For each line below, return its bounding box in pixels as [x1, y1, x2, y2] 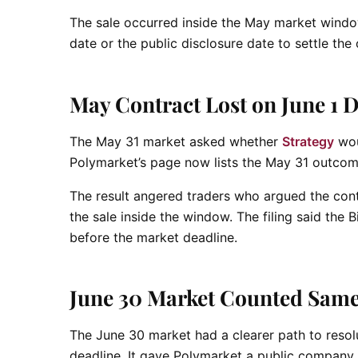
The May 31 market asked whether [70, 133, 282, 149]
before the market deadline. [70, 229, 237, 245]
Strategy [282, 133, 334, 149]
